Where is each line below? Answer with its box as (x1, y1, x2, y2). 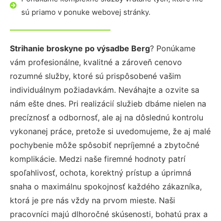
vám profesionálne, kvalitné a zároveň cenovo (10, 57, 182, 67)
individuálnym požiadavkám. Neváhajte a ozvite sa (10, 85, 199, 95)
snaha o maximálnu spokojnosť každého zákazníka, (10, 182, 202, 191)
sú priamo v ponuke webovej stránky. (21, 7, 150, 17)
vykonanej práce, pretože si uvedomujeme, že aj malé (10, 126, 211, 136)
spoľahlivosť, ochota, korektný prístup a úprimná (10, 168, 191, 178)
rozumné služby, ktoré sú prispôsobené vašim (10, 71, 181, 81)
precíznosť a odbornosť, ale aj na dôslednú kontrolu (10, 112, 203, 122)
